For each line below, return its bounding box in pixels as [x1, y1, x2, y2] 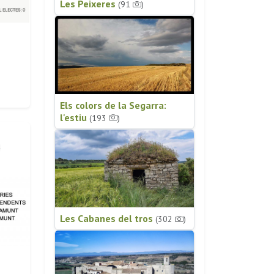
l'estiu [60, 111, 89, 124]
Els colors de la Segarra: [60, 98, 166, 111]
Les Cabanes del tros [60, 212, 155, 225]
